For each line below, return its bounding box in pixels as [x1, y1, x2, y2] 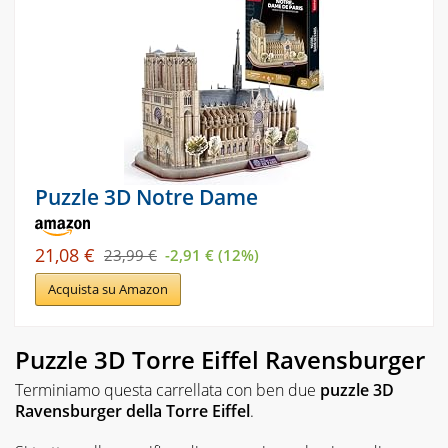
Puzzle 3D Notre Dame [35, 182, 258, 211]
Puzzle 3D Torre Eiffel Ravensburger [15, 343, 425, 377]
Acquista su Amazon [48, 280, 168, 299]
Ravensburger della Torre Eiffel [15, 400, 250, 423]
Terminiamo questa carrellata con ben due [15, 379, 320, 402]
